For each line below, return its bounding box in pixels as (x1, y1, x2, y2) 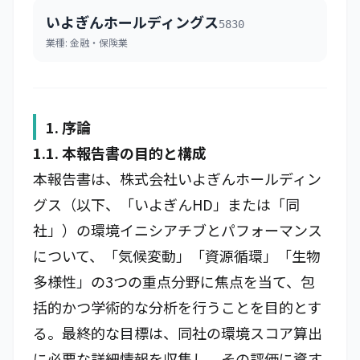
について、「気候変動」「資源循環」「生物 (33, 245, 321, 266)
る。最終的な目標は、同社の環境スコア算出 (33, 322, 322, 343)
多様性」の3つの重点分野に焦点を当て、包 (33, 271, 315, 292)
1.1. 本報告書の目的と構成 (33, 142, 207, 163)
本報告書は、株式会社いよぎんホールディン (33, 168, 321, 189)
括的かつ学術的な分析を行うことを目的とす (33, 297, 321, 317)
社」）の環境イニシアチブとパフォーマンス (33, 219, 322, 240)
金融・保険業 (70, 35, 128, 49)
